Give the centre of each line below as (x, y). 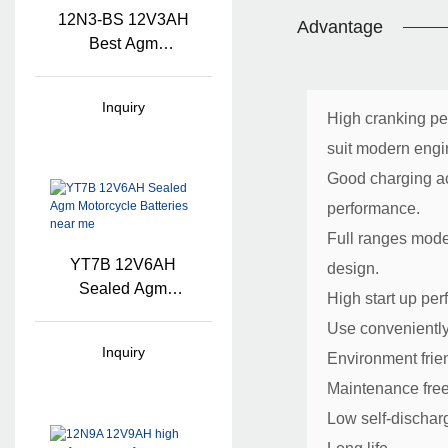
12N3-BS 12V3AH (123, 19)
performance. (373, 209)
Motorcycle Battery (123, 67)
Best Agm (123, 43)
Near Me (123, 337)
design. (352, 269)
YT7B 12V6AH (123, 265)
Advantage (339, 27)
